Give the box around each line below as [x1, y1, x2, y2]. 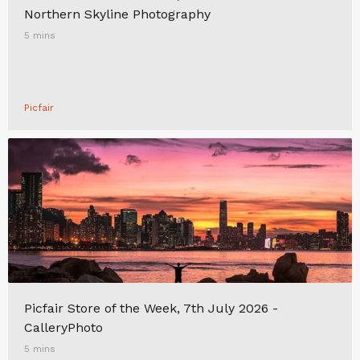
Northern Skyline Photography [24, 6, 211, 22]
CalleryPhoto [24, 320, 103, 335]
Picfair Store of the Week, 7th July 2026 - [24, 301, 278, 316]
